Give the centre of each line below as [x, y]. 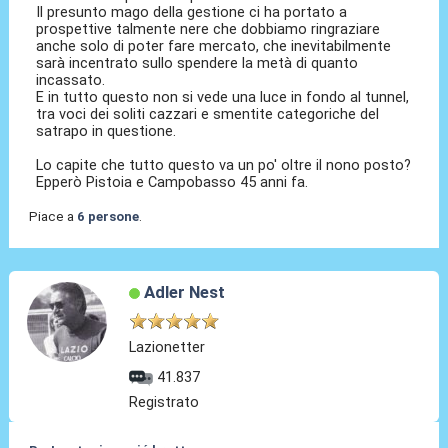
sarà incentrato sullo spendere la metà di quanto [197, 63]
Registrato [164, 401]
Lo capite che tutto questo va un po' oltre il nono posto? [224, 165]
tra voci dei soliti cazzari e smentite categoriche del [208, 114]
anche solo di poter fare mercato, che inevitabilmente [214, 46]
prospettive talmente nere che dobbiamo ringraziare [208, 29]
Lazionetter [167, 347]
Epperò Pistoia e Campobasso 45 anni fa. [172, 182]
